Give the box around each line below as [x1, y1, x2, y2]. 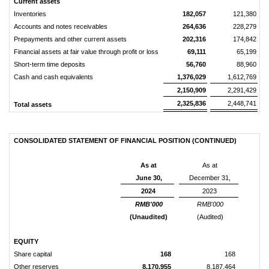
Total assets [13, 101, 52, 108]
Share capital [13, 250, 52, 258]
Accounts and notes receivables [13, 23, 107, 30]
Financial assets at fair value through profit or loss [13, 48, 159, 55]
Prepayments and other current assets [13, 35, 127, 43]
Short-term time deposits [13, 61, 85, 68]
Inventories [13, 10, 46, 17]
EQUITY [13, 238, 38, 245]
